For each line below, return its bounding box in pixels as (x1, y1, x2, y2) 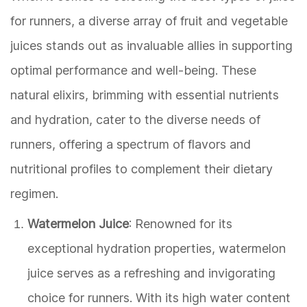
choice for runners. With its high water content (27, 291, 291, 306)
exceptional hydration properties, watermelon (27, 241, 286, 256)
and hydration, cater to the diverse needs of (10, 112, 260, 127)
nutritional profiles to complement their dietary (10, 162, 273, 177)
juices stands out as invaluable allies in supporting (10, 38, 293, 53)
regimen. (10, 186, 58, 201)
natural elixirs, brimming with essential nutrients (10, 88, 279, 103)
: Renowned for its (129, 217, 232, 232)
